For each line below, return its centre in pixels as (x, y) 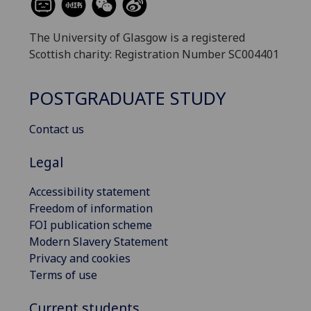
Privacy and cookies (80, 259)
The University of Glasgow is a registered (137, 38)
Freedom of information (91, 209)
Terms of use (63, 275)
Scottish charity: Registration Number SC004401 (154, 54)
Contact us (57, 129)
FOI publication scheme (91, 225)
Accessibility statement (90, 192)
